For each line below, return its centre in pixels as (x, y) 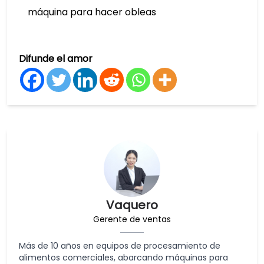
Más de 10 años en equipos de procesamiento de (120, 245)
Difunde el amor (56, 58)
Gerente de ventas (132, 219)
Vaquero (132, 205)
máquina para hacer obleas (92, 12)
